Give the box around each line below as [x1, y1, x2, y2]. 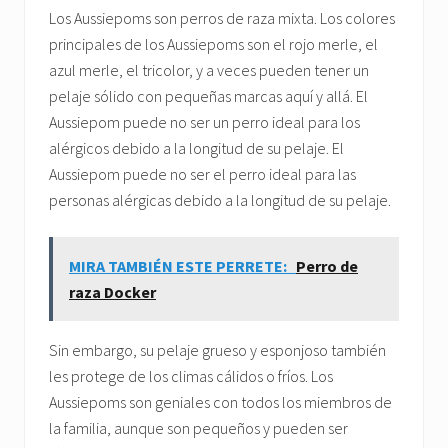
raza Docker [69, 282, 156, 303]
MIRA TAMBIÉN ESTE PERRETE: [69, 256, 290, 277]
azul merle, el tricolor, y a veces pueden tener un [49, 60, 369, 81]
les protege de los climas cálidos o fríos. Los [49, 366, 333, 387]
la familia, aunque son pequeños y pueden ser [49, 418, 348, 439]
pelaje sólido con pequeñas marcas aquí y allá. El [49, 86, 368, 107]
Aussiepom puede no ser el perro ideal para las [49, 164, 356, 185]
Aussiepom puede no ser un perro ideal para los [49, 112, 360, 133]
